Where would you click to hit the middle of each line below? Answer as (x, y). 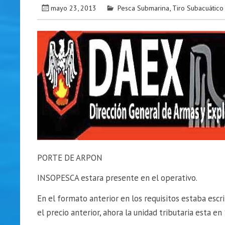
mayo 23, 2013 (74, 8)
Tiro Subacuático (198, 8)
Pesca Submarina (144, 8)
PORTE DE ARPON (70, 157)
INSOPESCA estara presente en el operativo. (117, 178)
